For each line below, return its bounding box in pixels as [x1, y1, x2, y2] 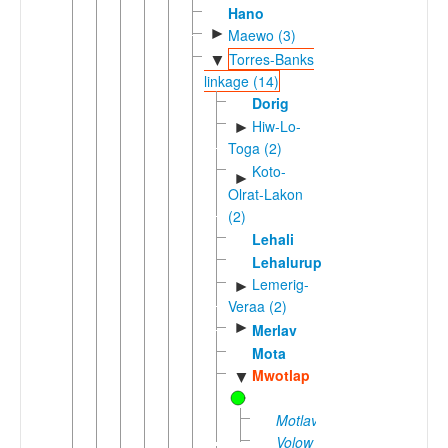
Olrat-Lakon [228, 183, 303, 204]
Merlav [251, 319, 297, 340]
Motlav [275, 410, 318, 431]
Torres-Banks [228, 48, 314, 69]
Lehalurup [251, 251, 322, 272]
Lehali [251, 229, 294, 250]
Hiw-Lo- [251, 115, 301, 136]
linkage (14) [204, 71, 279, 92]
